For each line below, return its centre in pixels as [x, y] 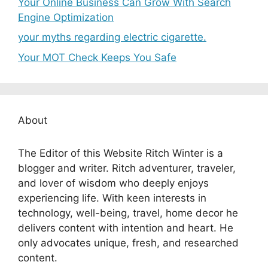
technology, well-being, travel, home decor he [128, 213]
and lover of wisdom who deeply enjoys [113, 183]
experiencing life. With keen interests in [112, 198]
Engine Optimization [66, 17]
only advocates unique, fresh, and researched [128, 243]
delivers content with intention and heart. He [126, 228]
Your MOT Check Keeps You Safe [97, 57]
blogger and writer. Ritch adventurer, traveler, [127, 168]
